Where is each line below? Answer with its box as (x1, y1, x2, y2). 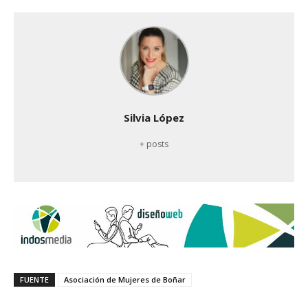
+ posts (140, 137, 168, 150)
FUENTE (20, 274, 49, 285)
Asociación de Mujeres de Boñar (64, 274, 186, 285)
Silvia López (124, 110, 184, 124)
